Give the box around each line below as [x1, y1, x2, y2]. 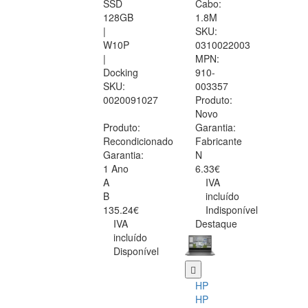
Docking [103, 65, 138, 80]
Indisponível [206, 203, 258, 217]
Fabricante [195, 134, 242, 148]
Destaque [195, 217, 237, 231]
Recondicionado [103, 134, 173, 148]
